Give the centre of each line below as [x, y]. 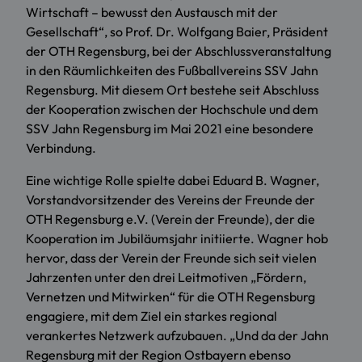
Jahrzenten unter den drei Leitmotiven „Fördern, [166, 278]
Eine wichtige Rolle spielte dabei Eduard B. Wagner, [173, 181]
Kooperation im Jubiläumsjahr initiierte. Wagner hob [177, 239]
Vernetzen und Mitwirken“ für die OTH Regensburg [170, 297]
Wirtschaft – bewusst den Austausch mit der [152, 13]
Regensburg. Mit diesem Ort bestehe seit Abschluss [173, 90]
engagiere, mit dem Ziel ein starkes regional [152, 316]
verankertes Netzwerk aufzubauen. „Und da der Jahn [177, 336]
